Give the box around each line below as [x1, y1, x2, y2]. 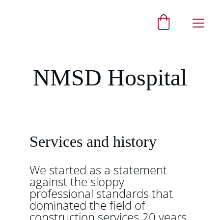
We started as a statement [29, 162, 170, 178]
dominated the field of [29, 197, 148, 213]
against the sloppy [29, 173, 127, 190]
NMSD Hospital [33, 64, 187, 90]
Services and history [29, 133, 157, 150]
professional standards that [29, 185, 176, 201]
